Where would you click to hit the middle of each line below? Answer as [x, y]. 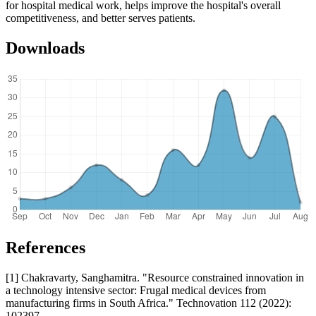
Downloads [45, 48]
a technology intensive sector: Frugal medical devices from [136, 290]
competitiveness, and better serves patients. [101, 18]
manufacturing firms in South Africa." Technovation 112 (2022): [148, 303]
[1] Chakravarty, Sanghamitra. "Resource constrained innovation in [155, 277]
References [45, 247]
